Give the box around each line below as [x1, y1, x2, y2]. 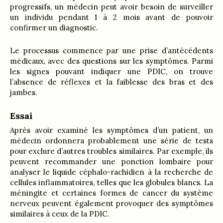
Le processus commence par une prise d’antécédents [10, 46, 213, 56]
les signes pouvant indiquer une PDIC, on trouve [10, 67, 213, 77]
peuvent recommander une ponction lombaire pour [10, 157, 213, 167]
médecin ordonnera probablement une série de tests [10, 136, 213, 146]
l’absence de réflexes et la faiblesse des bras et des [10, 77, 213, 87]
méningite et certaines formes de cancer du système [10, 188, 213, 198]
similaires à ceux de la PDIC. [10, 209, 110, 219]
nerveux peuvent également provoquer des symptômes [10, 199, 213, 209]
